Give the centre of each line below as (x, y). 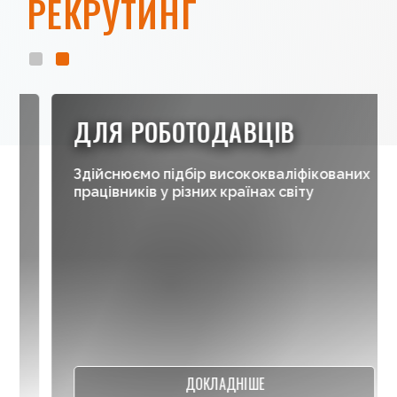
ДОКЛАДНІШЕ (207, 383)
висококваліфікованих (272, 174)
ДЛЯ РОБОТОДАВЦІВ (167, 132)
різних (177, 192)
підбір (167, 174)
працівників (98, 192)
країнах (230, 192)
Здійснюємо (99, 174)
